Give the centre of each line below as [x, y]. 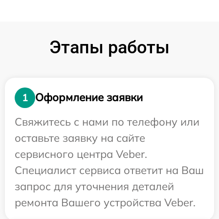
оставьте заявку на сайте [80, 138]
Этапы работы [109, 47]
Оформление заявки [89, 98]
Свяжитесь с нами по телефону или [107, 121]
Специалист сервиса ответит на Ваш [109, 170]
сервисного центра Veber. [81, 154]
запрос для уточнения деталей [94, 186]
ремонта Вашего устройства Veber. [105, 202]
